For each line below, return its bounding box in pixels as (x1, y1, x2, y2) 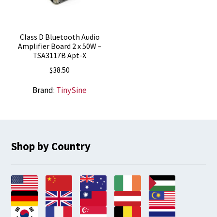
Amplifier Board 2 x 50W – (17, 41, 102, 51)
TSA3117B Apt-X (33, 50, 87, 60)
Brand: (32, 85, 57, 96)
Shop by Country (11, 139, 91, 154)
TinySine (56, 85, 87, 96)
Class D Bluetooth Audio (19, 31, 100, 42)
